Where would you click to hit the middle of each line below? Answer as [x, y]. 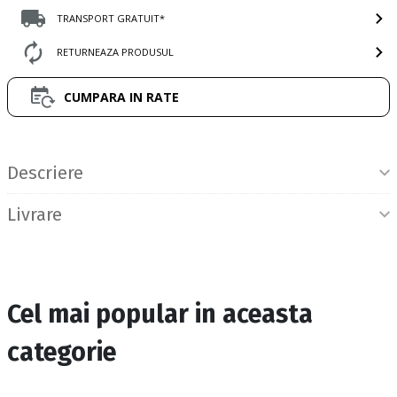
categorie [62, 353]
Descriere [45, 173]
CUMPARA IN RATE [121, 97]
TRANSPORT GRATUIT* [111, 19]
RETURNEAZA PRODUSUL [115, 52]
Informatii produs [78, 134]
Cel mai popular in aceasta [160, 315]
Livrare [35, 215]
